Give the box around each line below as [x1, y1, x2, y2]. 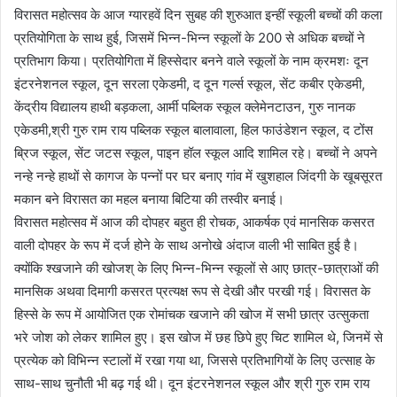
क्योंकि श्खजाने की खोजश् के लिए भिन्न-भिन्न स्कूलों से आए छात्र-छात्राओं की [14, 259, 378, 276]
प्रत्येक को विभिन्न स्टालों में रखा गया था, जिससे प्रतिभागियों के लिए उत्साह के [14, 351, 375, 369]
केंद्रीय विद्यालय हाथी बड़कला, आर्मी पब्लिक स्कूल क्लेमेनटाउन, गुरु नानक [14, 97, 355, 115]
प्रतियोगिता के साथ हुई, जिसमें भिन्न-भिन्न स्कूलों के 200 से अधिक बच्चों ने [14, 28, 365, 46]
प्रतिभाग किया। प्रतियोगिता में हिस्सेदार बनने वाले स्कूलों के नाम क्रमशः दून [14, 51, 369, 69]
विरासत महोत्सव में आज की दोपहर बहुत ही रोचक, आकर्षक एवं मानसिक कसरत [14, 213, 374, 230]
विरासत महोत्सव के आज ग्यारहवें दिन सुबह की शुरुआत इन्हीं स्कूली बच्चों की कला [14, 5, 382, 23]
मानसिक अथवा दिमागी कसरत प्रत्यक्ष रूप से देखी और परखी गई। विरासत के [14, 282, 370, 300]
